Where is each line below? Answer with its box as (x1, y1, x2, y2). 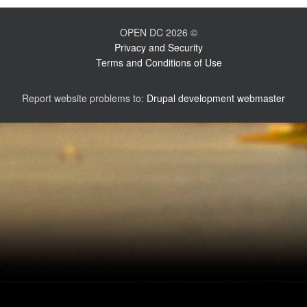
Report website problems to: (22, 91, 147, 105)
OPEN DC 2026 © (120, 25, 197, 39)
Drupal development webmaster (147, 91, 285, 105)
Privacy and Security (114, 40, 203, 54)
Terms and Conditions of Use (95, 56, 222, 69)
